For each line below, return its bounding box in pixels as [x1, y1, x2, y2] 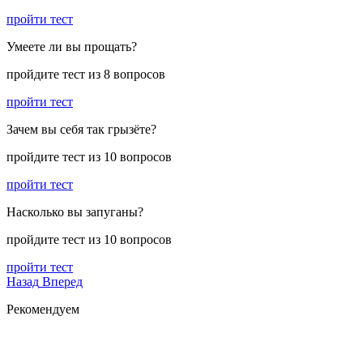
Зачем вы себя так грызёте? [6, 122, 156, 137]
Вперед [42, 275, 83, 289]
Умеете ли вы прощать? [6, 40, 137, 54]
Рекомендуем [6, 302, 79, 317]
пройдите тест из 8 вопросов [6, 67, 165, 82]
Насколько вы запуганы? [6, 205, 143, 220]
